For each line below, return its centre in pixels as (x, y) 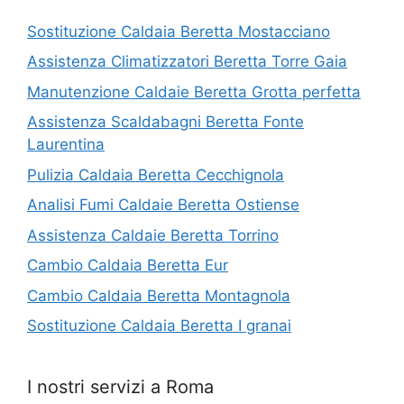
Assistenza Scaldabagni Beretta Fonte (165, 122)
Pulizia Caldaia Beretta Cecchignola (156, 174)
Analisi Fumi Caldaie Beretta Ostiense (163, 205)
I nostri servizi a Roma (120, 387)
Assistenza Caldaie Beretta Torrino (153, 235)
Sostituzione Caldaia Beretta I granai (159, 326)
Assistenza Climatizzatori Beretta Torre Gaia (187, 62)
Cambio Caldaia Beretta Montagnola (159, 295)
